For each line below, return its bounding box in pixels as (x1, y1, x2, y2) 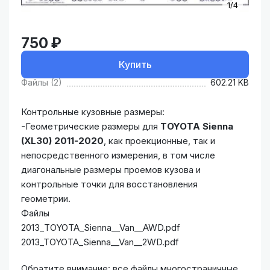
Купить (118, 58, 152, 71)
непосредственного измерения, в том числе (21, 149, 215, 162)
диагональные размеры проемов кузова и (21, 164, 201, 176)
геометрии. (21, 193, 71, 205)
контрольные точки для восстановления (21, 178, 198, 190)
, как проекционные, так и (104, 135, 215, 147)
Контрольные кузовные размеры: (21, 106, 165, 118)
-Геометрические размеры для (21, 121, 160, 133)
